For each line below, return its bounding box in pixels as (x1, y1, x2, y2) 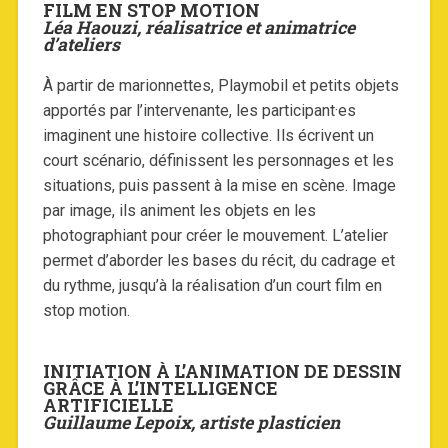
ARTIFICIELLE (42, 394, 178, 418)
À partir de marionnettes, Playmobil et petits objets (42, 76, 399, 96)
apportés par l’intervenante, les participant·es (42, 101, 356, 121)
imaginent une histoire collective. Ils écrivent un (42, 126, 374, 146)
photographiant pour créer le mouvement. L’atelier (42, 226, 388, 246)
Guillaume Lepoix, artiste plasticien (42, 411, 344, 435)
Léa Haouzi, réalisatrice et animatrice (42, 16, 355, 40)
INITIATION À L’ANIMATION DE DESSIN (42, 360, 402, 384)
